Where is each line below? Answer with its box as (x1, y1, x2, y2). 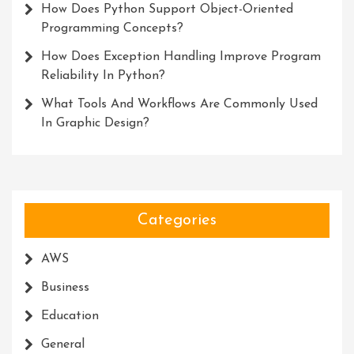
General (41, 338, 85, 351)
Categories (137, 213, 217, 228)
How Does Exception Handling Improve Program (41, 51, 321, 63)
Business (41, 281, 89, 294)
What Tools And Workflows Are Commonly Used (41, 98, 318, 111)
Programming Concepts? (41, 22, 183, 35)
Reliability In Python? (41, 70, 169, 82)
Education (41, 310, 99, 322)
